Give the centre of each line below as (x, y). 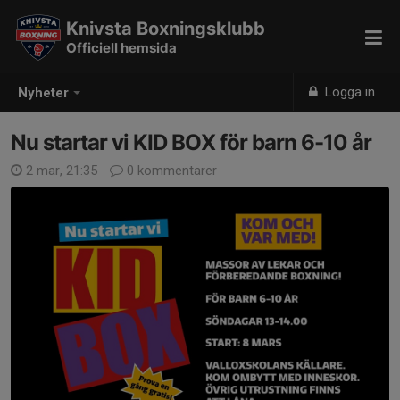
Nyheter (43, 93)
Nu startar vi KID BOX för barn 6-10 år (191, 142)
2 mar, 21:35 (62, 171)
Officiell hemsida (121, 48)
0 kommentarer (170, 171)
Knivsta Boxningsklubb (166, 29)
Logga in (349, 92)
